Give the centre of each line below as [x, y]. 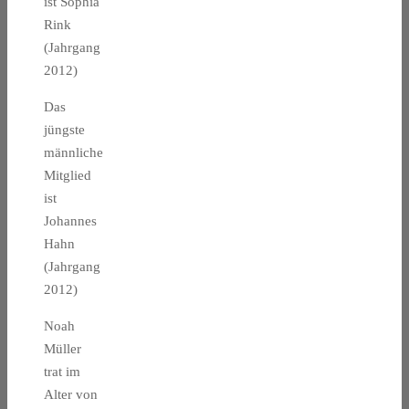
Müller [63, 349]
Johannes [70, 221]
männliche [73, 153]
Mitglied [68, 176]
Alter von [71, 395]
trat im [62, 372]
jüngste [64, 130]
